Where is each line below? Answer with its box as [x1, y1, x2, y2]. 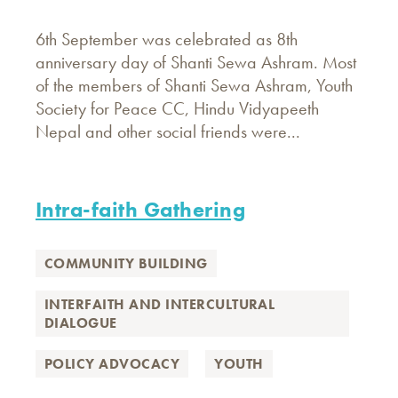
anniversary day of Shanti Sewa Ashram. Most [36, 51, 356, 74]
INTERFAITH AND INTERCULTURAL [44, 295, 275, 314]
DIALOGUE [44, 314, 117, 332]
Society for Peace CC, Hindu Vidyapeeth [36, 97, 319, 120]
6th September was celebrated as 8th [36, 28, 298, 51]
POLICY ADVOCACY [44, 354, 180, 373]
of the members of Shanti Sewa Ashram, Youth [36, 74, 353, 97]
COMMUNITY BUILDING [44, 254, 208, 273]
